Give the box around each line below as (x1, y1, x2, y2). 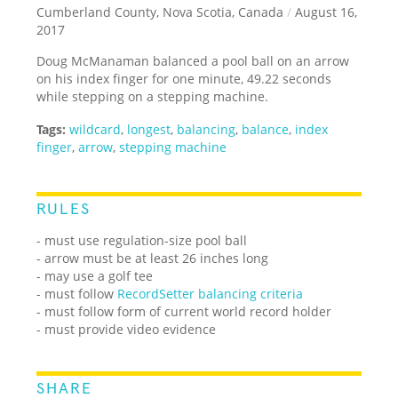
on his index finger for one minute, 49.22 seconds (36, 69, 332, 87)
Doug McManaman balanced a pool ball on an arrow (36, 52, 350, 69)
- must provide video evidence (36, 320, 217, 338)
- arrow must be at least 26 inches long (36, 249, 269, 267)
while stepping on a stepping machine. (36, 87, 269, 105)
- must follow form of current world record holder (36, 302, 332, 320)
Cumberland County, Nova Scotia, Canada (36, 3, 284, 20)
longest (127, 120, 171, 138)
